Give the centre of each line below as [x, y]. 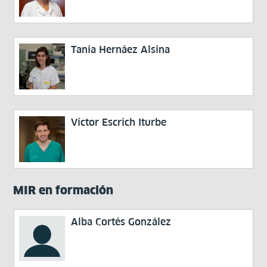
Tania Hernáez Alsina [121, 50]
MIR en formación [63, 190]
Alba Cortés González [121, 221]
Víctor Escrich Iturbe [119, 122]
